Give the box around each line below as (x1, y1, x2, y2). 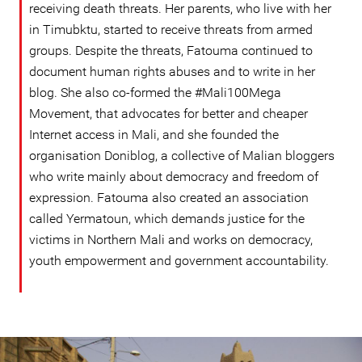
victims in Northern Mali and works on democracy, (29, 232, 313, 247)
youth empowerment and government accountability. (29, 253, 329, 268)
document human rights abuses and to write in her (29, 64, 315, 79)
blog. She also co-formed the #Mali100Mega (29, 85, 281, 100)
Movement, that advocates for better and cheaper (29, 106, 308, 121)
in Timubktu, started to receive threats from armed (29, 22, 313, 37)
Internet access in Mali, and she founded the (29, 127, 279, 142)
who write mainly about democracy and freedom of (29, 169, 318, 184)
